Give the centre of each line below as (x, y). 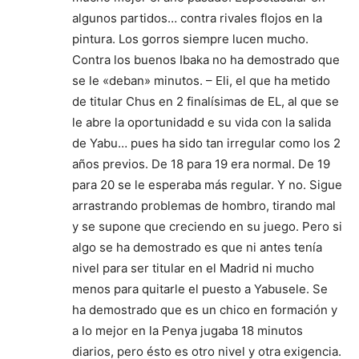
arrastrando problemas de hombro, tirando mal (204, 206)
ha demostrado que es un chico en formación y (205, 310)
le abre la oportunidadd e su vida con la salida (202, 122)
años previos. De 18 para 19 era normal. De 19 (201, 164)
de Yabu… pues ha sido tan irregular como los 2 (206, 143)
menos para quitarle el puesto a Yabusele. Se (200, 289)
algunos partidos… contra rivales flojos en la (197, 18)
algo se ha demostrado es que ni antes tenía (197, 247)
